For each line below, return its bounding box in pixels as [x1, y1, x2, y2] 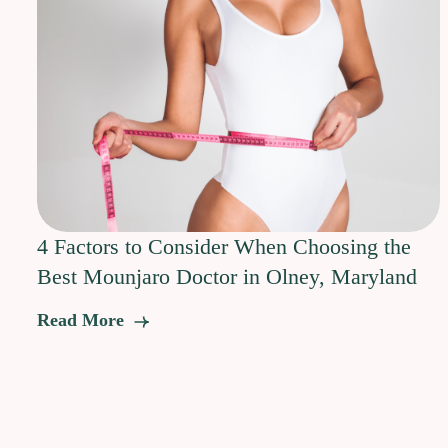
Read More [37, 310, 129, 331]
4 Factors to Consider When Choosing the [37, 234, 411, 260]
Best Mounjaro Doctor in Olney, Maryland [37, 264, 417, 290]
